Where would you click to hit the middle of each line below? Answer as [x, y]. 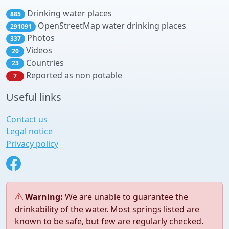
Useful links [34, 97]
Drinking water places [68, 13]
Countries [44, 63]
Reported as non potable [73, 75]
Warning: [44, 197]
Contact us [27, 119]
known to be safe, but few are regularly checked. [109, 221]
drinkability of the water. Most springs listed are [107, 209]
